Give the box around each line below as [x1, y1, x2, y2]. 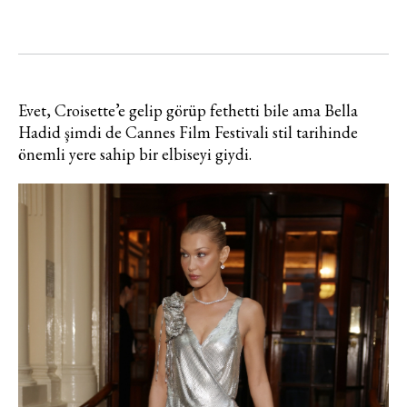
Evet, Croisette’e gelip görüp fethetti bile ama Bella [18, 99, 358, 121]
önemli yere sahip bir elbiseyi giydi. [18, 143, 252, 164]
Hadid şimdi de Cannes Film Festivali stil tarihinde [18, 121, 358, 143]
